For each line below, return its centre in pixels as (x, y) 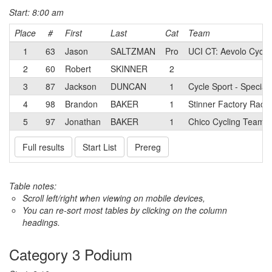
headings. (41, 222)
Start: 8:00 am (36, 12)
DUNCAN (128, 86)
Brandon (81, 104)
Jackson (81, 86)
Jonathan (83, 121)
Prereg (148, 147)
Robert (78, 69)
